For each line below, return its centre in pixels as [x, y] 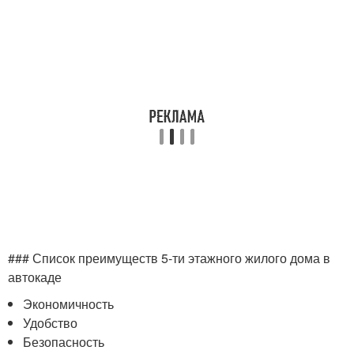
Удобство [51, 323]
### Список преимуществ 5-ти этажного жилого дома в [169, 258]
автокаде [35, 277]
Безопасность [64, 342]
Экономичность [69, 304]
